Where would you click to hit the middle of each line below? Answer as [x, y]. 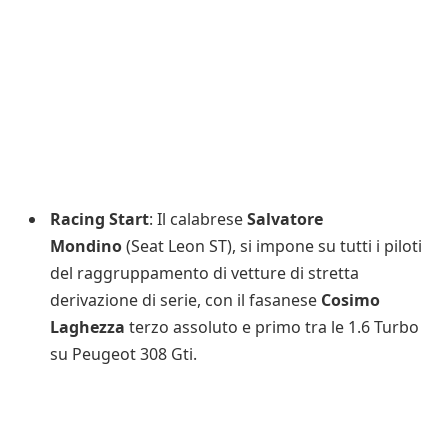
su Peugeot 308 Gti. [123, 353]
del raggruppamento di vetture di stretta [204, 272]
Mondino [86, 245]
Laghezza [87, 326]
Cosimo [350, 299]
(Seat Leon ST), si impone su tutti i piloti [272, 245]
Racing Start [99, 218]
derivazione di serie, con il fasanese [185, 299]
